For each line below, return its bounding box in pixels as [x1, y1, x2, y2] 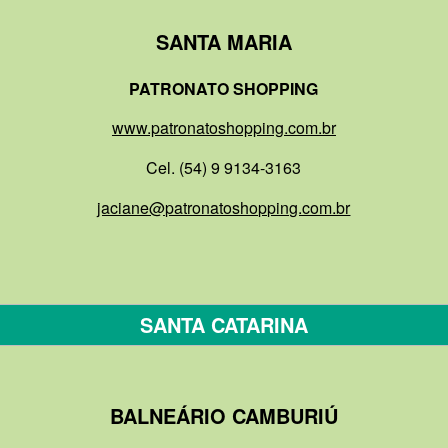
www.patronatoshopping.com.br [111, 116, 336, 140]
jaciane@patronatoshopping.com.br [97, 195, 351, 219]
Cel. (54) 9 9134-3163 [146, 156, 302, 180]
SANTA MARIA [155, 27, 292, 57]
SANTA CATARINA [139, 310, 308, 340]
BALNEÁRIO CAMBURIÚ [109, 401, 338, 431]
